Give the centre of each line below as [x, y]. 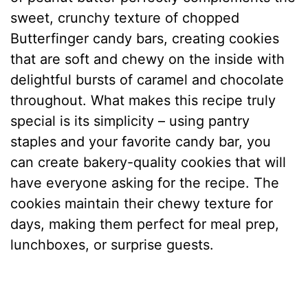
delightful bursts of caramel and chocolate [147, 79]
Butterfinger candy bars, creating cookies [145, 38]
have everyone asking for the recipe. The [145, 183]
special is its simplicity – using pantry [130, 121]
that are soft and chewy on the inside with [148, 59]
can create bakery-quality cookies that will [148, 162]
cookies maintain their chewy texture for [142, 203]
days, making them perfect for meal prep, [145, 224]
